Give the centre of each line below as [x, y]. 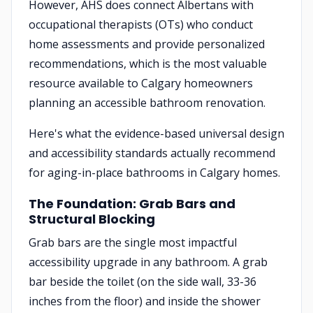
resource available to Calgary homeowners [141, 83]
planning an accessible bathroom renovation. [147, 103]
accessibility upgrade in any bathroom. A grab [148, 262]
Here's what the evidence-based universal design [156, 133]
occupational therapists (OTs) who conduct [141, 24]
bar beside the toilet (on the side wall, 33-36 [143, 282]
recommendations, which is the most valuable [148, 64]
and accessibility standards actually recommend [152, 153]
